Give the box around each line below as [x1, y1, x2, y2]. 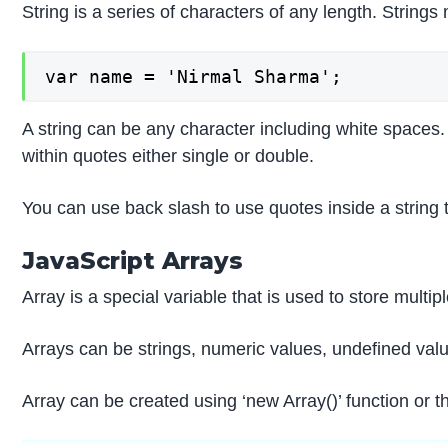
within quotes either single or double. [22, 146, 315, 167]
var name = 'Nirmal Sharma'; [45, 65, 343, 87]
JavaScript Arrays [22, 246, 244, 276]
